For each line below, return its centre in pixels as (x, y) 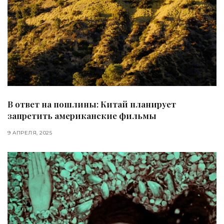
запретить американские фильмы (82, 115)
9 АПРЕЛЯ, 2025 (30, 132)
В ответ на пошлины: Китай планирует (92, 104)
